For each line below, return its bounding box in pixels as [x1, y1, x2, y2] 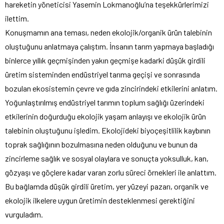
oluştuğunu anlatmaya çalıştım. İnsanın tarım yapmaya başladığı [5, 41, 214, 51]
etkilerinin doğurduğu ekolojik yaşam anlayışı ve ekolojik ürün [5, 111, 206, 121]
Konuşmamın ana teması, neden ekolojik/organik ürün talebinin [5, 27, 212, 37]
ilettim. [5, 13, 29, 23]
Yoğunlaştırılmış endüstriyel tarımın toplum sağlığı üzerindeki [5, 97, 204, 107]
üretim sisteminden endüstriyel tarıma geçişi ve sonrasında [5, 69, 200, 79]
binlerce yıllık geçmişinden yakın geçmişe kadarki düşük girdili [5, 55, 205, 65]
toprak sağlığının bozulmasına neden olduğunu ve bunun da [5, 139, 197, 149]
